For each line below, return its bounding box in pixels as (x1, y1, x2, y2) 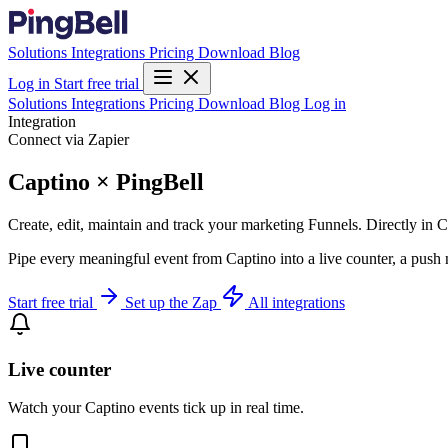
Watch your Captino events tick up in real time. (8, 399, 304, 417)
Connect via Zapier (8, 131, 129, 148)
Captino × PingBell (8, 168, 204, 195)
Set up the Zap (125, 293, 221, 311)
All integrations (248, 293, 345, 311)
